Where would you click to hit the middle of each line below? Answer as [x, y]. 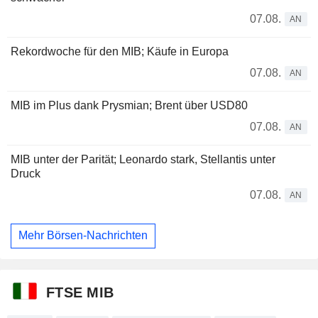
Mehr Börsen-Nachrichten [83, 236]
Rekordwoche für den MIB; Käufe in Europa [120, 51]
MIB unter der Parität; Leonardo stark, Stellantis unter [143, 159]
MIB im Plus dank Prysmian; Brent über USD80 [129, 105]
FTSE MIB [80, 292]
